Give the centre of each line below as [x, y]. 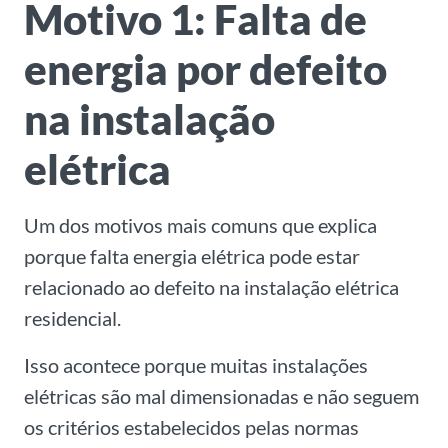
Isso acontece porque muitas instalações [196, 365]
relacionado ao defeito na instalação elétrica [211, 287]
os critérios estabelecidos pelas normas [191, 427]
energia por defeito [205, 69]
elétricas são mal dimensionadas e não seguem [221, 396]
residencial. [72, 318]
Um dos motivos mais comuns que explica [200, 225]
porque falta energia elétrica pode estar [192, 256]
